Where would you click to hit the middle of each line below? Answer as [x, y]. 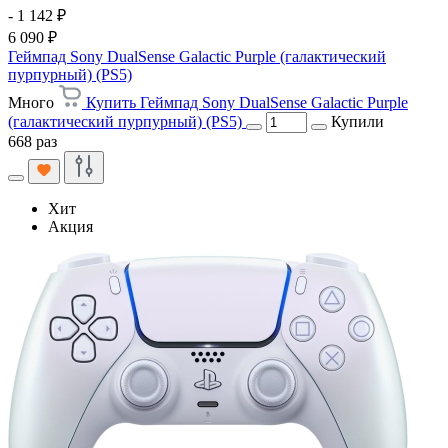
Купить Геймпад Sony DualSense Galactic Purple [247, 102]
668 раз [32, 141]
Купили [357, 121]
